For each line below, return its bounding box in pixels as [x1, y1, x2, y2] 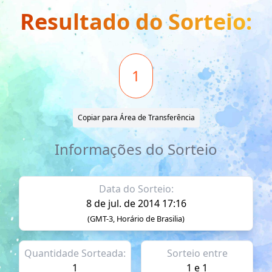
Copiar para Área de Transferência [77, 112, 195, 123]
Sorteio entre [166, 246, 228, 260]
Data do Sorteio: [98, 182, 174, 195]
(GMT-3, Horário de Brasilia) [87, 212, 185, 224]
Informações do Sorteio [55, 138, 217, 159]
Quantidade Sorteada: [24, 246, 126, 260]
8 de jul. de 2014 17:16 [86, 196, 186, 210]
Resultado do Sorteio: [20, 6, 252, 36]
